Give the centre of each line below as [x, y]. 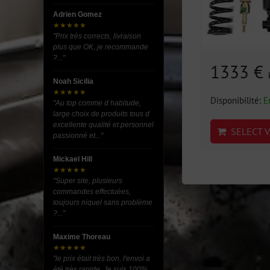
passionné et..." [78, 136]
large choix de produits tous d [101, 114]
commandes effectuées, [92, 192]
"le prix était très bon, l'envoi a [102, 259]
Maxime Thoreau [82, 237]
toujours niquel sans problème [103, 202]
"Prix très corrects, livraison [97, 36]
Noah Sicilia [73, 81]
